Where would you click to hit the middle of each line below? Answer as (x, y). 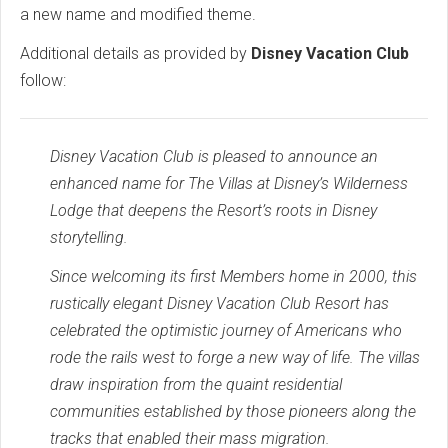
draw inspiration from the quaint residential (196, 384)
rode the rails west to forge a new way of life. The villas (235, 357)
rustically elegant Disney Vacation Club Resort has (219, 303)
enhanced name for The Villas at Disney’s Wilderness (229, 183)
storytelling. (89, 237)
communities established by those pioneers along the (233, 411)
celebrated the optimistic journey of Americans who (226, 330)
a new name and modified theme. (142, 14)
